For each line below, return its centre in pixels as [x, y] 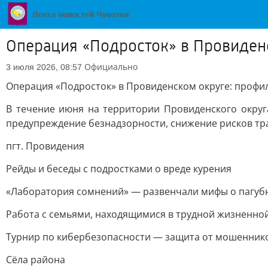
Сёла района [36, 260]
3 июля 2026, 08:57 [44, 67]
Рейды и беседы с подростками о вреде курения [119, 169]
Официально [111, 67]
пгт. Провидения [45, 146]
